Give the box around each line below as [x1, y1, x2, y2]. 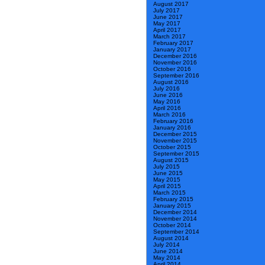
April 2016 [153, 105, 181, 112]
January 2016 [153, 124, 191, 131]
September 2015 [153, 150, 199, 157]
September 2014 [153, 228, 199, 235]
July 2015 [153, 163, 180, 170]
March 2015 [153, 189, 186, 196]
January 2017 [153, 46, 191, 53]
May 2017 [153, 20, 180, 27]
